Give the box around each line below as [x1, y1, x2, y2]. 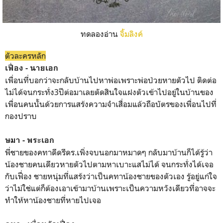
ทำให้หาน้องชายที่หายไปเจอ [5, 195, 101, 206]
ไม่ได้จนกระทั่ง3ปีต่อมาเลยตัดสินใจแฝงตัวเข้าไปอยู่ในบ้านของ [5, 87, 214, 98]
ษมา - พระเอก [5, 135, 54, 145]
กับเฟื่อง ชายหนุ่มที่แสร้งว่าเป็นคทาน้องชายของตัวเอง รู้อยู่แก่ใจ [5, 171, 217, 182]
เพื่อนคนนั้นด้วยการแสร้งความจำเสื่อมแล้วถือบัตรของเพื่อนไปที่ [5, 99, 217, 110]
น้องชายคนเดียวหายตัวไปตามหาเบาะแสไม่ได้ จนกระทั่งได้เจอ [5, 159, 214, 170]
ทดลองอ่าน [80, 29, 120, 39]
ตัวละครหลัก [5, 51, 46, 61]
